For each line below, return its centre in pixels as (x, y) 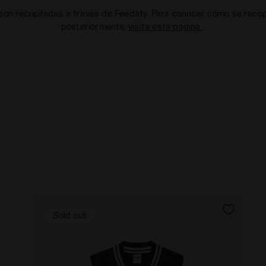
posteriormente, (95, 26)
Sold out (70, 215)
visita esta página (166, 26)
